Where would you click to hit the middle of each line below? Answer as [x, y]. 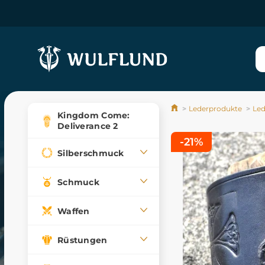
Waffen [74, 211]
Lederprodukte [215, 109]
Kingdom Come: [94, 115]
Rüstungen [83, 240]
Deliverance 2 [88, 126]
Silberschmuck [91, 153]
